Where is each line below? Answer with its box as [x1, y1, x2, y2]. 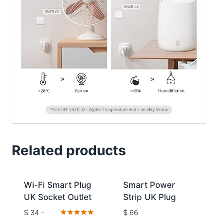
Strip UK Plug [123, 192, 176, 202]
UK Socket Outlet [23, 192, 91, 202]
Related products [12, 142, 126, 159]
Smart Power [123, 180, 175, 190]
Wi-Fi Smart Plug [23, 180, 91, 190]
